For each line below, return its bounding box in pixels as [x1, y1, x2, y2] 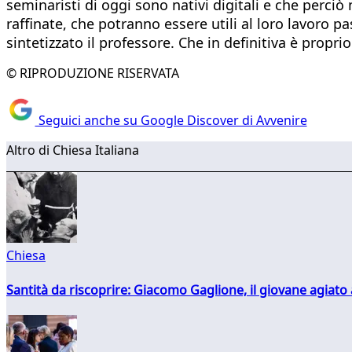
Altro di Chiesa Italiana [6, 141, 139, 159]
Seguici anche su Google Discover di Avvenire [35, 112, 307, 130]
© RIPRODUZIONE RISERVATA [6, 64, 179, 82]
